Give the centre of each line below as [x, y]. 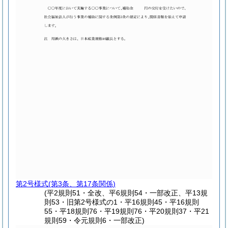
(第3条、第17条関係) [82, 184]
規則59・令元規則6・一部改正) [95, 221]
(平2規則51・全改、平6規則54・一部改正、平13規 [126, 193]
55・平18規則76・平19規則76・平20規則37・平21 [127, 211]
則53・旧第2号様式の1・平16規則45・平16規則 [122, 202]
